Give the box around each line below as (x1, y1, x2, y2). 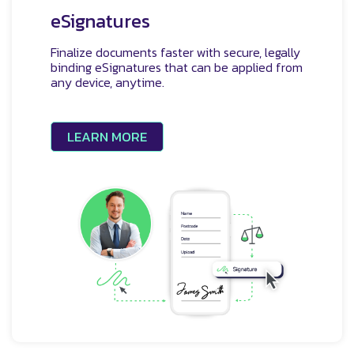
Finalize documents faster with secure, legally (51, 43, 300, 62)
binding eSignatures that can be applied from (51, 58, 303, 77)
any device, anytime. (51, 73, 164, 92)
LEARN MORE (67, 126, 147, 148)
